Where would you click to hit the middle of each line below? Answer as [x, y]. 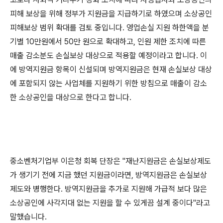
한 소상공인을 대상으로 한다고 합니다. [72, 97]
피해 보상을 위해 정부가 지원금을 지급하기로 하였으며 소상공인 [111, 14]
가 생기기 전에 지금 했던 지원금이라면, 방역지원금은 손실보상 [109, 175]
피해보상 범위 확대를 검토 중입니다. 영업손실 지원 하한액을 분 [110, 28]
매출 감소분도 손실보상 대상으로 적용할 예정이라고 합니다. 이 [109, 56]
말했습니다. [28, 217]
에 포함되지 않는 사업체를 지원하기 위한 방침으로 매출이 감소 [109, 83]
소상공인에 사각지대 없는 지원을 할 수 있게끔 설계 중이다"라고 [110, 203]
